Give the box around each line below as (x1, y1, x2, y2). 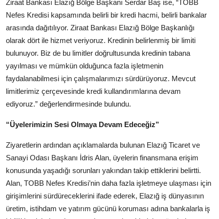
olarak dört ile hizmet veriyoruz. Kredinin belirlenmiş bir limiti (6, 36, 196, 44)
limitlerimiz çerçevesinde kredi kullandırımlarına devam (6, 87, 181, 95)
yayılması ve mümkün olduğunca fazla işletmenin (6, 61, 163, 70)
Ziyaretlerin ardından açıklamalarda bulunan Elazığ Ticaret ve (6, 140, 200, 149)
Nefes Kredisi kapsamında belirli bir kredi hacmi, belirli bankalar (6, 10, 207, 19)
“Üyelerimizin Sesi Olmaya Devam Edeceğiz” (6, 120, 159, 129)
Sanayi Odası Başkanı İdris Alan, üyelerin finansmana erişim (6, 153, 198, 162)
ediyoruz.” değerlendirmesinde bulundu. (6, 99, 131, 108)
